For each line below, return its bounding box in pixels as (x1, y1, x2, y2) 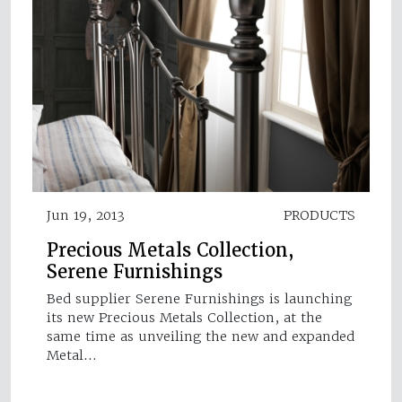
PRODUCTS (284, 207, 355, 224)
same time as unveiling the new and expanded (47, 328, 354, 345)
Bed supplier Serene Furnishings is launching (47, 291, 352, 308)
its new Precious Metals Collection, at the (47, 310, 322, 327)
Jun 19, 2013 (47, 207, 125, 224)
